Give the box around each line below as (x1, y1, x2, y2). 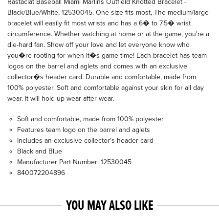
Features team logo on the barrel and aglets (17, 126, 150, 134)
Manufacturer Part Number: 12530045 (17, 158, 131, 166)
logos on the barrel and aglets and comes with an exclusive (7, 62, 187, 70)
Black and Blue (17, 147, 62, 155)
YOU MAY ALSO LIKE (66, 197, 153, 215)
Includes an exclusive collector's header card (17, 136, 153, 145)
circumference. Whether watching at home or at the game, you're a (7, 30, 209, 38)
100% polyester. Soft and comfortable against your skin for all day (7, 84, 204, 92)
